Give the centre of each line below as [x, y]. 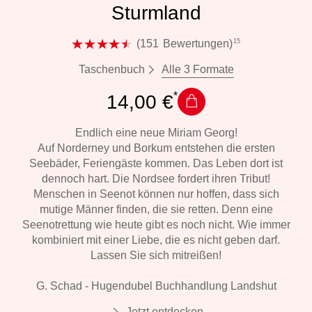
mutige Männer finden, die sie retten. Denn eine [156, 210]
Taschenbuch [111, 70]
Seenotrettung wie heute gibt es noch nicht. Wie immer [156, 225]
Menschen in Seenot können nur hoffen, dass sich [156, 194]
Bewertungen [196, 44]
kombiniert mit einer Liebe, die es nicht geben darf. [156, 240]
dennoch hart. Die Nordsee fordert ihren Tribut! [156, 179]
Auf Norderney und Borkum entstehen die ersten [156, 148]
